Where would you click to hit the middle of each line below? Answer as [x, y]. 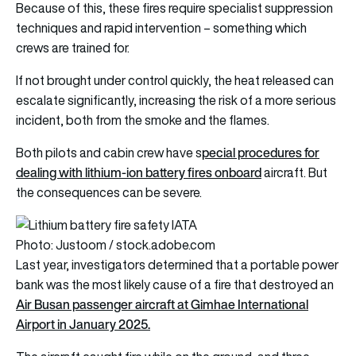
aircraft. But [294, 172]
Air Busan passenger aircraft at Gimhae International [162, 304]
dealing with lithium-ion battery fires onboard [139, 172]
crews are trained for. [74, 47]
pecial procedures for [261, 152]
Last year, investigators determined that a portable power [177, 264]
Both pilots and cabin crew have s [109, 152]
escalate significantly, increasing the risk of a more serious [176, 100]
